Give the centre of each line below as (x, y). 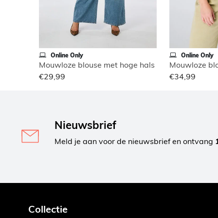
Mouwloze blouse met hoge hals (97, 64)
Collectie (48, 209)
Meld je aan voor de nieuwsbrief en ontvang (135, 141)
